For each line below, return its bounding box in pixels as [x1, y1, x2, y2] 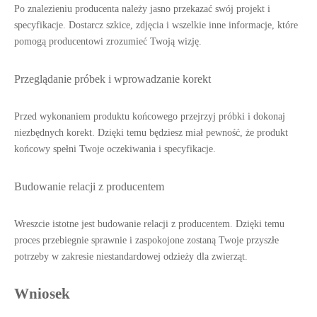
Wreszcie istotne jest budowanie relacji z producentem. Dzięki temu [14, 219, 284, 229]
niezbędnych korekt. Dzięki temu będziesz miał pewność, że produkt [14, 127, 288, 138]
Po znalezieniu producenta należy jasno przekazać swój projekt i [14, 4, 270, 14]
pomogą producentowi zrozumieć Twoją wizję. [14, 36, 202, 47]
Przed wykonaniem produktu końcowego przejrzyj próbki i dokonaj [14, 111, 285, 122]
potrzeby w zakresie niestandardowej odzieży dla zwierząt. [14, 251, 248, 262]
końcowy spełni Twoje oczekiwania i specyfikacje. [14, 144, 216, 154]
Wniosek [14, 285, 70, 302]
